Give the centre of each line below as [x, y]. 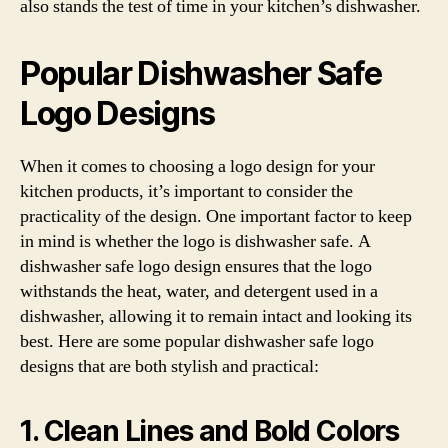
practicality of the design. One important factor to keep [216, 216]
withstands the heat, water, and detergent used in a [199, 291]
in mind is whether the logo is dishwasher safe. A [195, 241]
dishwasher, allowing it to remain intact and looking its [216, 316]
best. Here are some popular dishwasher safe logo [197, 341]
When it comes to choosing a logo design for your [197, 166]
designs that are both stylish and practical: [169, 366]
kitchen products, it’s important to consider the [186, 191]
